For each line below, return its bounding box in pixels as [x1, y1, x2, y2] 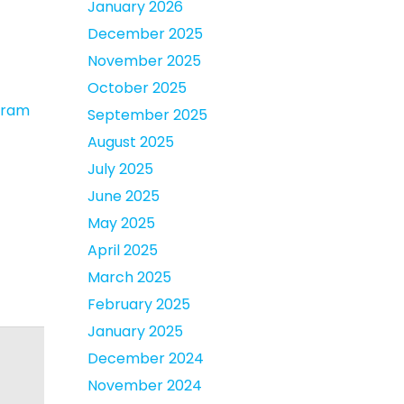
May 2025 [87, 213, 155, 234]
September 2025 [87, 105, 207, 125]
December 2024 [87, 348, 204, 369]
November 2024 [87, 375, 202, 396]
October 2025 [87, 78, 187, 98]
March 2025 [87, 267, 171, 288]
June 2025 [87, 186, 160, 207]
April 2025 [87, 240, 158, 261]
